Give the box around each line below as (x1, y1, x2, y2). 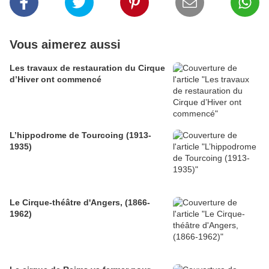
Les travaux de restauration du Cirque (10, 63, 165, 73)
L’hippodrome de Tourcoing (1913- (10, 130, 151, 141)
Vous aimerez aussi (10, 38, 121, 52)
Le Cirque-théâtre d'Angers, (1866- (10, 198, 150, 208)
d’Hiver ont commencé (10, 74, 101, 85)
